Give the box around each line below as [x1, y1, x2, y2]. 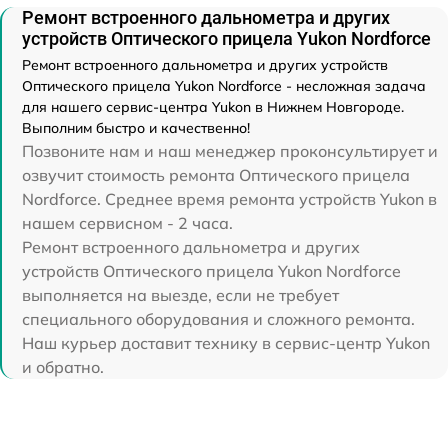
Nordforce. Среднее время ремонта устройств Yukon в [22, 189, 437, 209]
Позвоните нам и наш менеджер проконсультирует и [22, 141, 438, 161]
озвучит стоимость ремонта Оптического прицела [22, 165, 410, 185]
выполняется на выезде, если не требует [22, 285, 339, 305]
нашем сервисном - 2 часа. [22, 213, 233, 233]
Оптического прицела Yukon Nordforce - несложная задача [22, 77, 426, 95]
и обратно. [22, 357, 104, 377]
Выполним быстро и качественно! [22, 119, 250, 137]
